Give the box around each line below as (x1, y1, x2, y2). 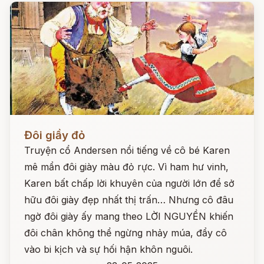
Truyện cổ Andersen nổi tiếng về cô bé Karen (24, 144, 230, 156)
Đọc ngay (10, 120, 53, 132)
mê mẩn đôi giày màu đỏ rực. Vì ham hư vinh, (24, 161, 229, 173)
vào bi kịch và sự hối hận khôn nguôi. (24, 243, 193, 255)
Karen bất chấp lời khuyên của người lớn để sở (24, 177, 235, 189)
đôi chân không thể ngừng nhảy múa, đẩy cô (24, 227, 227, 239)
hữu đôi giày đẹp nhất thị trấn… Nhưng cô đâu (24, 194, 233, 206)
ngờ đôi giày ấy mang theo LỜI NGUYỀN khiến (24, 210, 233, 222)
